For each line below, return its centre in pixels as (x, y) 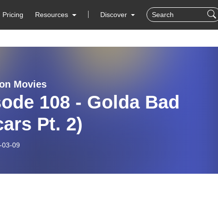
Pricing (13, 15)
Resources (52, 15)
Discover (114, 15)
